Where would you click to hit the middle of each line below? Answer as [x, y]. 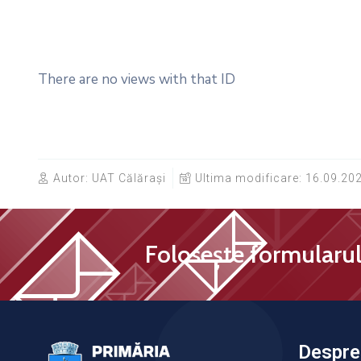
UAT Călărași [127, 178]
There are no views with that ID [137, 80]
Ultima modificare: [250, 178]
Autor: [71, 178]
